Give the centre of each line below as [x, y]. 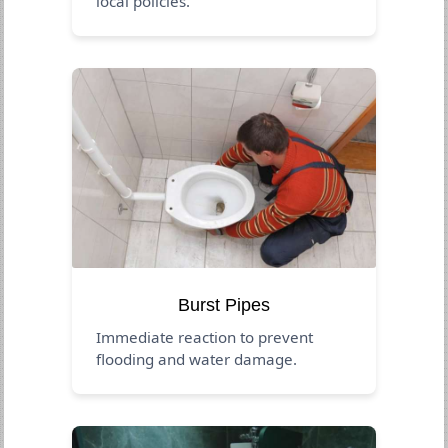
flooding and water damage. [197, 358]
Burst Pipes [224, 304]
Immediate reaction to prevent [205, 336]
